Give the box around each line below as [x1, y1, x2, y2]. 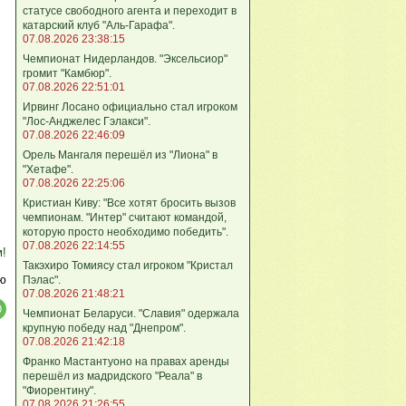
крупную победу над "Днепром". [23, 321, 186, 334]
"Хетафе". [23, 162, 73, 176]
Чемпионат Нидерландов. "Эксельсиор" [23, 52, 227, 65]
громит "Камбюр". [23, 66, 111, 80]
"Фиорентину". [23, 383, 96, 397]
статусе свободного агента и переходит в [23, 4, 237, 17]
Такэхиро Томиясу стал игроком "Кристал [23, 258, 233, 272]
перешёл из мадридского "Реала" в [23, 369, 202, 382]
